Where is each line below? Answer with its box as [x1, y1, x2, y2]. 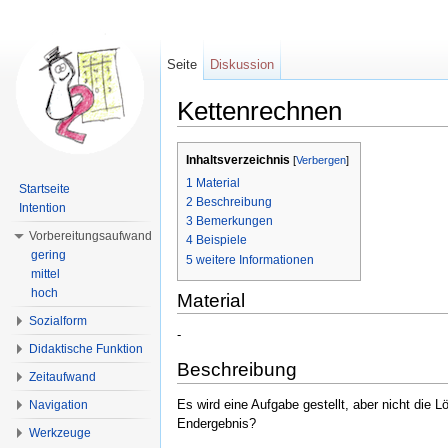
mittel [31, 267, 60, 281]
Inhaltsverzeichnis [186, 153, 290, 168]
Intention [19, 201, 66, 215]
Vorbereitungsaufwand [29, 229, 152, 243]
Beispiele [196, 233, 247, 248]
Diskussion [210, 57, 275, 72]
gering [31, 248, 66, 262]
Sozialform [29, 314, 87, 328]
